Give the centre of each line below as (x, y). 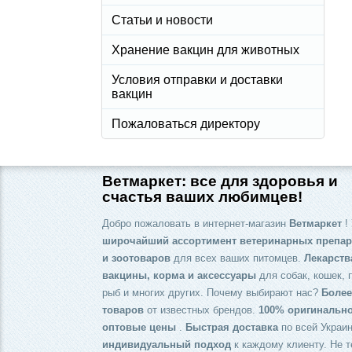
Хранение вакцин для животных (205, 50)
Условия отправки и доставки (197, 80)
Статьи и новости (162, 20)
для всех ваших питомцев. (237, 258)
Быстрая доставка (232, 327)
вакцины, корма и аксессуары (179, 275)
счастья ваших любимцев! (202, 196)
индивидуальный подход (167, 344)
